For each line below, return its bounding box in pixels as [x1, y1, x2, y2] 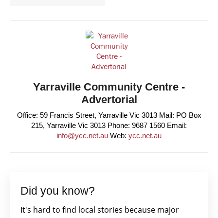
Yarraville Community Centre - [33, 81, 185, 93]
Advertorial [81, 93, 137, 106]
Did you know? [20, 184, 95, 197]
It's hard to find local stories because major [20, 204, 179, 215]
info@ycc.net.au [56, 131, 108, 140]
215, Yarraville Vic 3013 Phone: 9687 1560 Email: [31, 121, 187, 129]
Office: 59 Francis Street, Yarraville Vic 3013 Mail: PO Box [17, 111, 201, 119]
